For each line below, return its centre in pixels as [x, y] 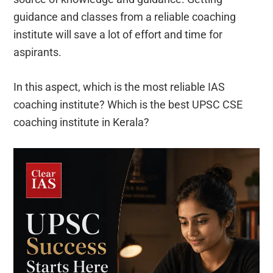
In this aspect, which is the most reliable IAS [119, 87]
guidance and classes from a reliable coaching [125, 17]
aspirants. [38, 52]
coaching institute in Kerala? [82, 122]
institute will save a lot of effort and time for [118, 35]
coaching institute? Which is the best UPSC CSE [128, 105]
